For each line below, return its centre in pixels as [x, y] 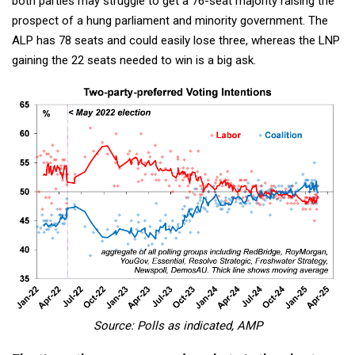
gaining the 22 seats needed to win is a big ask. [134, 60]
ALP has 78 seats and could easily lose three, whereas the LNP [176, 40]
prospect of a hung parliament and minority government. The [170, 20]
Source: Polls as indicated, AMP [177, 326]
